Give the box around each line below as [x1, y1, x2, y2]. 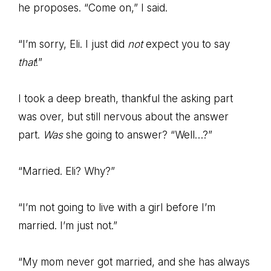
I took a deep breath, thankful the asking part [18, 93, 233, 105]
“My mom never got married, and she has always [18, 256, 250, 268]
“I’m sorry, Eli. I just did [18, 38, 128, 50]
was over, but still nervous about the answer [18, 111, 229, 123]
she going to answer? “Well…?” [63, 129, 212, 141]
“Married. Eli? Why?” [18, 165, 115, 177]
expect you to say [143, 38, 230, 50]
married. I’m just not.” [18, 220, 117, 232]
